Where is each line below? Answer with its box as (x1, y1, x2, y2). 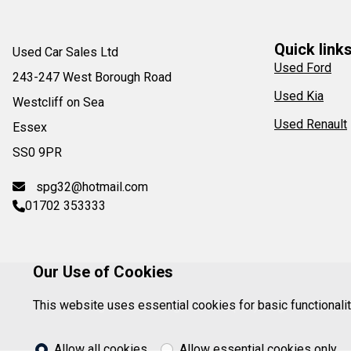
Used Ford (274, 60, 331, 75)
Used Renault (274, 117, 347, 132)
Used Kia (274, 89, 324, 103)
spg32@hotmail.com (33, 179, 148, 194)
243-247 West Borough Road (13, 70, 172, 85)
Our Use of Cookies (33, 262, 173, 281)
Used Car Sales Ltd (13, 45, 118, 60)
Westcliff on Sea (13, 95, 104, 110)
